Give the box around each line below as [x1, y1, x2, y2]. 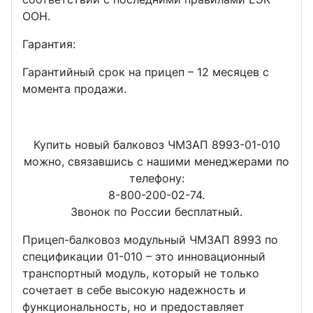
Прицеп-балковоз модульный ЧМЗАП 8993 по [22, 232, 279, 247]
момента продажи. [22, 81, 127, 96]
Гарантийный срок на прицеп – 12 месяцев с [22, 64, 270, 79]
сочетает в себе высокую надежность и [22, 282, 247, 297]
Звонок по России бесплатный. [71, 204, 242, 219]
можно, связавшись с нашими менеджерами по [24, 154, 289, 168]
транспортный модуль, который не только [22, 265, 260, 280]
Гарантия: [22, 36, 76, 51]
